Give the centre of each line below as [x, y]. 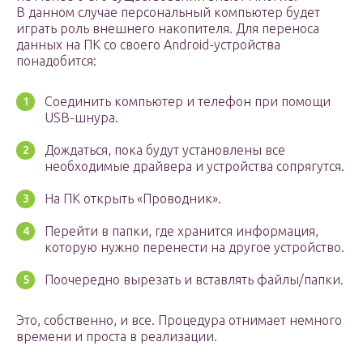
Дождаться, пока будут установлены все [165, 150]
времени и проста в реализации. [117, 337]
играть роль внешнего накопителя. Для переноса [168, 29]
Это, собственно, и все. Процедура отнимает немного [179, 320]
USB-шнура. [81, 118]
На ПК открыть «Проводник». [133, 199]
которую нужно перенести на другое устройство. [194, 248]
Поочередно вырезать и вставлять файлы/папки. [194, 280]
